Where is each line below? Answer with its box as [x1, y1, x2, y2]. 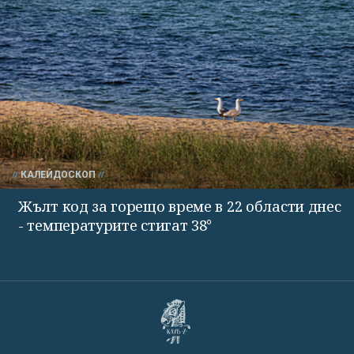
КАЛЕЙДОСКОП [21, 168, 96, 180]
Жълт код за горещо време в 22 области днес [18, 196, 341, 216]
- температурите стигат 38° [18, 215, 213, 235]
